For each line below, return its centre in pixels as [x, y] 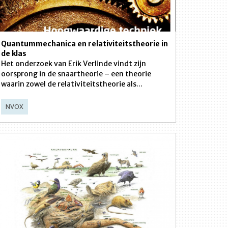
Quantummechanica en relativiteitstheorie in [84, 44]
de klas [14, 53]
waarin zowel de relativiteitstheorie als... [72, 84]
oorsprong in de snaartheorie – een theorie [76, 74]
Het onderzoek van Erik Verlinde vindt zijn [74, 64]
